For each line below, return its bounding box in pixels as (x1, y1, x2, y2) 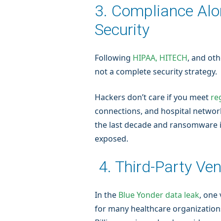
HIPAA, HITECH (133, 52, 187, 63)
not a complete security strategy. (95, 66, 219, 77)
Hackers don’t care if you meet (95, 92, 211, 103)
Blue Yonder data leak (118, 189, 199, 200)
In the (95, 189, 118, 200)
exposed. (95, 133, 130, 144)
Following (95, 52, 133, 63)
